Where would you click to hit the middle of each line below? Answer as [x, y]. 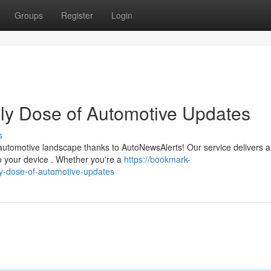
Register [77, 15]
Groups [29, 15]
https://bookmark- [157, 159]
